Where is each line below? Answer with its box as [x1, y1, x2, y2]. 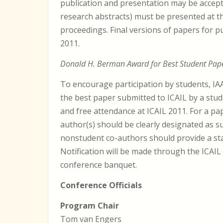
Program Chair [60, 200, 119, 211]
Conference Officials [60, 180, 142, 191]
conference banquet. [60, 159, 137, 170]
